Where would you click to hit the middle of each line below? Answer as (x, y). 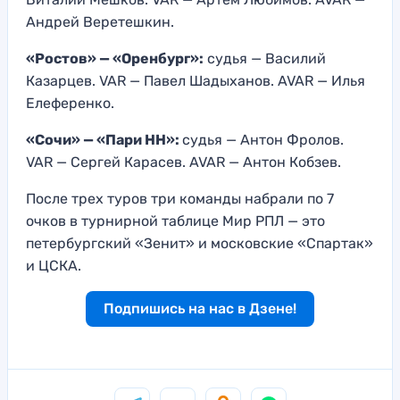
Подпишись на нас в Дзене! (200, 309)
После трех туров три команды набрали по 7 (180, 199)
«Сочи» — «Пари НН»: (104, 140)
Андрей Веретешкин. (100, 22)
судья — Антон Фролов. (263, 140)
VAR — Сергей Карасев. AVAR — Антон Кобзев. (183, 162)
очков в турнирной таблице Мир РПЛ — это (175, 221)
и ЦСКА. (54, 266)
